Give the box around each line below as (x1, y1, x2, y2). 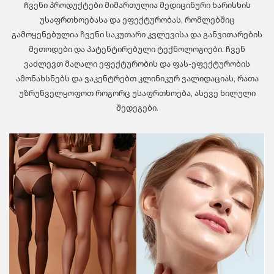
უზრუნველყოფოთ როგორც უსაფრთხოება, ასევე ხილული (18, 87, 256, 98)
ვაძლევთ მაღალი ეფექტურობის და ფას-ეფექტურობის (24, 58, 250, 68)
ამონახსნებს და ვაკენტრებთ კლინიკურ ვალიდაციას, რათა (15, 73, 259, 83)
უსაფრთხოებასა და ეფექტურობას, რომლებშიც (39, 14, 235, 24)
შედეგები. (116, 102, 158, 113)
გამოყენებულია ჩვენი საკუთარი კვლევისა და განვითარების (12, 29, 262, 39)
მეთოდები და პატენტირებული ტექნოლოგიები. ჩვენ (29, 43, 245, 54)
